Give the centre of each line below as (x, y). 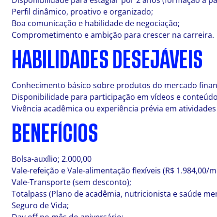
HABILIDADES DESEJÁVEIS (107, 60)
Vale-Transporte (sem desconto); (71, 182)
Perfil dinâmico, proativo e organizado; (82, 12)
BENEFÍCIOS (55, 134)
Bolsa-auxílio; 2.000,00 (52, 159)
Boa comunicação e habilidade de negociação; (96, 23)
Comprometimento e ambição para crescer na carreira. (113, 35)
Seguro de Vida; (40, 205)
